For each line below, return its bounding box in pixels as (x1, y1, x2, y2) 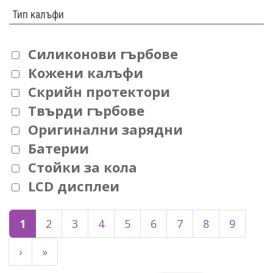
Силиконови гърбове (28, 44, 179, 63)
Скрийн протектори (28, 82, 171, 101)
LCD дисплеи (28, 177, 120, 196)
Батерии (28, 139, 90, 158)
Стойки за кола (28, 158, 138, 177)
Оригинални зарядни (28, 120, 183, 139)
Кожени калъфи (28, 63, 144, 82)
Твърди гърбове (28, 101, 145, 120)
